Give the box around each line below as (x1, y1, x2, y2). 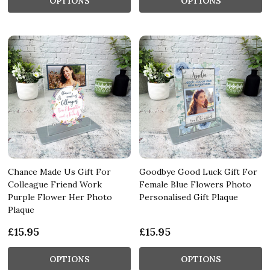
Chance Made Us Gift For (8, 166, 111, 177)
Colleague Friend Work (8, 178, 102, 190)
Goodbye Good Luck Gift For (139, 166, 257, 177)
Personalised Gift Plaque (139, 191, 238, 202)
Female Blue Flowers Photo (139, 178, 251, 190)
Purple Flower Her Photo (8, 191, 112, 202)
